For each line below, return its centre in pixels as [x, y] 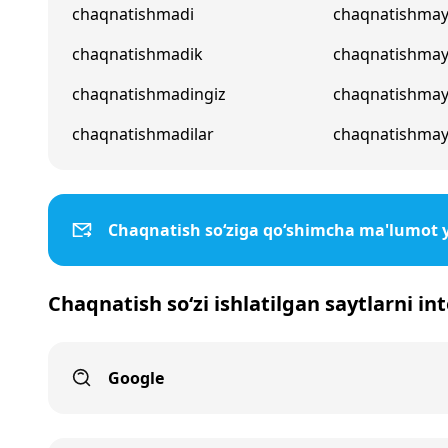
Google [136, 378]
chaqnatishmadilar [143, 134]
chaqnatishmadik [137, 54]
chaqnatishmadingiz [149, 94]
